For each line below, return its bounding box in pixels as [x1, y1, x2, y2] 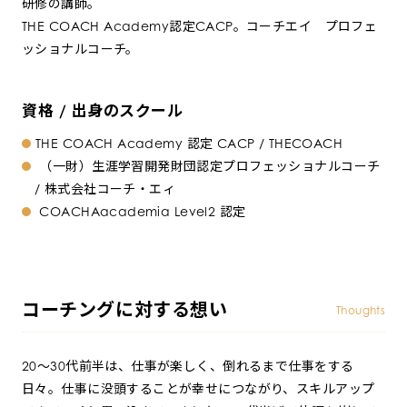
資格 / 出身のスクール [22, 101, 184, 120]
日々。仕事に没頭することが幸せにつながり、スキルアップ [22, 381, 375, 396]
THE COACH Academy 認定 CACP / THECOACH [35, 135, 343, 151]
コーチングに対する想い [22, 298, 228, 321]
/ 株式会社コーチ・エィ [35, 181, 176, 196]
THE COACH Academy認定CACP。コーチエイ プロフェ [22, 18, 378, 34]
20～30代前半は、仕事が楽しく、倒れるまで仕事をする [22, 358, 354, 373]
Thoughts [336, 303, 385, 317]
